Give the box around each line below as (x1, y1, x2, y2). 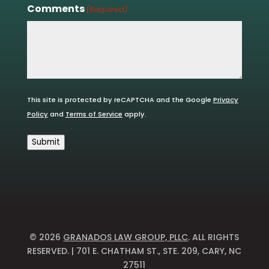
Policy (26, 109, 48, 119)
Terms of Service (65, 109, 122, 119)
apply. (122, 109, 147, 119)
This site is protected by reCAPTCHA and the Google (26, 95, 213, 104)
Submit (31, 136, 60, 148)
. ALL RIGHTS (188, 231, 240, 243)
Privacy (213, 95, 238, 104)
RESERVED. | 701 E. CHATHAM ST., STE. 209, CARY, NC (27, 245, 242, 257)
